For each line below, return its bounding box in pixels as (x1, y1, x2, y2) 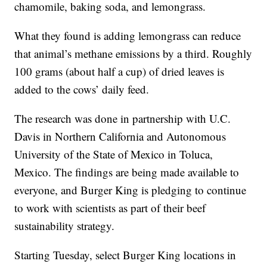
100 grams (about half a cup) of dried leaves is (14, 64, 225, 79)
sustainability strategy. (14, 218, 115, 234)
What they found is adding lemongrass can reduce (14, 28, 241, 44)
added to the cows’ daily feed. (14, 82, 150, 97)
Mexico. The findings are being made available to (14, 164, 240, 180)
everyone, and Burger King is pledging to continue (14, 182, 247, 198)
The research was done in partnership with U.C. (14, 111, 231, 126)
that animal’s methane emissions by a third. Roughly (14, 46, 253, 61)
